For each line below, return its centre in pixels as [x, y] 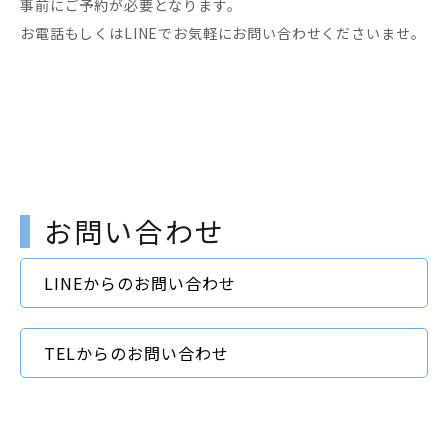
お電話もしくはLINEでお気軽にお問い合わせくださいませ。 [223, 33]
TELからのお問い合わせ [136, 353]
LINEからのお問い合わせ [140, 283]
